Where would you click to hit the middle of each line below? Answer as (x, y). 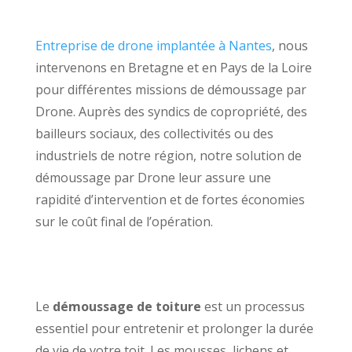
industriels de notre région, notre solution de (168, 155)
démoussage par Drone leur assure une (153, 177)
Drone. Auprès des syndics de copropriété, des (171, 111)
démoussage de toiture (126, 306)
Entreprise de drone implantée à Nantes (153, 45)
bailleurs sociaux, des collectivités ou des (154, 133)
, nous (290, 45)
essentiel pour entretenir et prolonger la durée (174, 328)
